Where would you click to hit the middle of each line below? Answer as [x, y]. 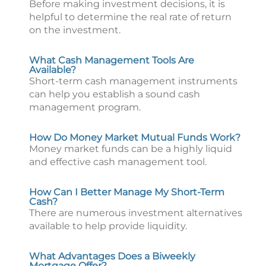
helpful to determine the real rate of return [130, 17]
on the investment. [75, 30]
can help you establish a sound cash [115, 94]
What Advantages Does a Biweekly [112, 256]
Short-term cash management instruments [133, 81]
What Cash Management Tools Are [112, 60]
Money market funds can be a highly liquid [131, 149]
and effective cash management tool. [118, 162]
